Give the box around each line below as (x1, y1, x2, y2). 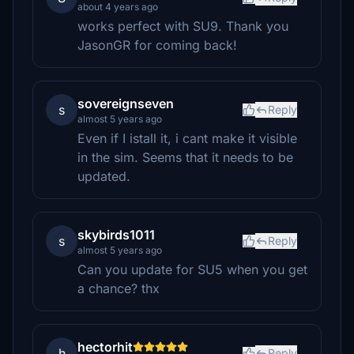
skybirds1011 (77, 227, 155, 243)
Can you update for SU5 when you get (77, 262, 307, 277)
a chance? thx (77, 281, 160, 296)
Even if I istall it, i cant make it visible (77, 130, 297, 146)
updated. (77, 168, 130, 184)
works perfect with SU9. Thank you (77, 18, 288, 34)
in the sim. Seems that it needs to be (77, 149, 293, 165)
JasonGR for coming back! (77, 37, 237, 53)
